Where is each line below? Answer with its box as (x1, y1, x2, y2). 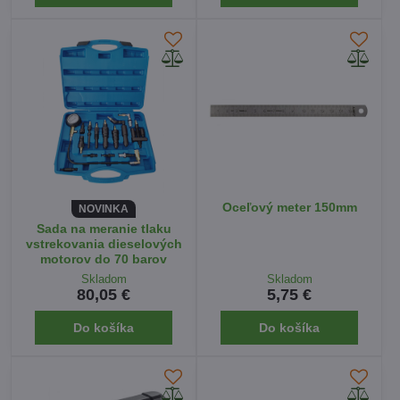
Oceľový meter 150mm (221, 199, 357, 214)
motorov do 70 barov (40, 252, 167, 267)
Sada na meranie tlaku (36, 221, 171, 237)
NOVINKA (79, 202, 129, 215)
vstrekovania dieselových (25, 237, 182, 252)
